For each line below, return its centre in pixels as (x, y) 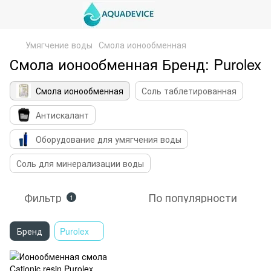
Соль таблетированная (189, 91)
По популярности (193, 197)
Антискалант (62, 115)
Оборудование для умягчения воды (109, 139)
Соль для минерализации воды (80, 163)
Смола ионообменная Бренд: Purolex (135, 64)
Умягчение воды (59, 45)
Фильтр (43, 197)
